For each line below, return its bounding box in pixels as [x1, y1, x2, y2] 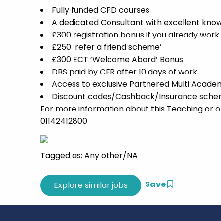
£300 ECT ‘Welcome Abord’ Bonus [52, 54, 183, 65]
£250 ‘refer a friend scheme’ [52, 41, 162, 53]
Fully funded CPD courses [52, 4, 149, 16]
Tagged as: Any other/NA [40, 150, 138, 161]
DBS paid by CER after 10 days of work [52, 66, 197, 77]
